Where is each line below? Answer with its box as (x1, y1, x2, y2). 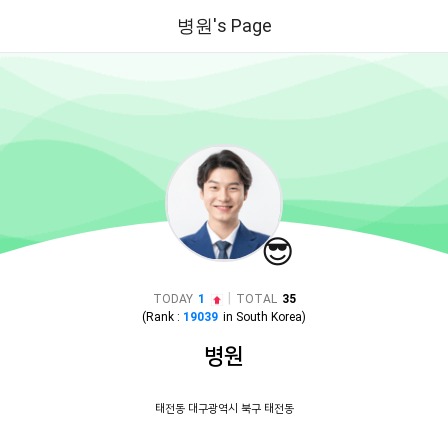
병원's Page (176, 15, 272, 36)
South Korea (236, 310, 302, 324)
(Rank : (142, 310, 183, 324)
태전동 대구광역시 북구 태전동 (154, 402, 294, 415)
